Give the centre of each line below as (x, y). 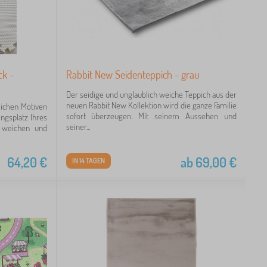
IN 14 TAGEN (88, 161)
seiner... (78, 127)
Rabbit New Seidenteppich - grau (133, 74)
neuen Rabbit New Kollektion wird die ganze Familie (151, 105)
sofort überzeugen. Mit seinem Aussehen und (151, 116)
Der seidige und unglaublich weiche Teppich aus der (151, 94)
